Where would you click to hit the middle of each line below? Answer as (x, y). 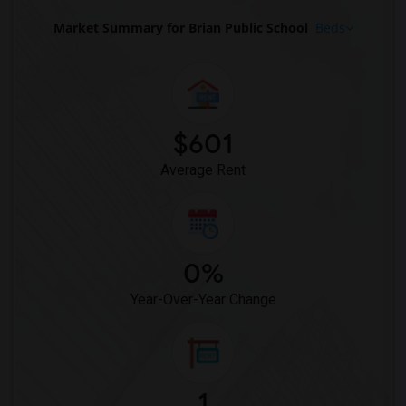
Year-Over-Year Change (203, 300)
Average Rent (203, 170)
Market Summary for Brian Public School (180, 28)
